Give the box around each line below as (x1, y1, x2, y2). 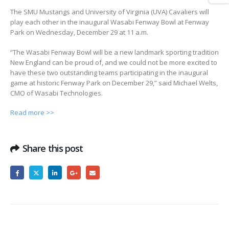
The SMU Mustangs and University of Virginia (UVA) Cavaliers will (10, 7, 209, 16)
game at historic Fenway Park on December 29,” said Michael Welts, (10, 78, 218, 87)
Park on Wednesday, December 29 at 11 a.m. (10, 28, 148, 37)
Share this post (22, 142, 83, 154)
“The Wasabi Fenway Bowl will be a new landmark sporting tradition (10, 47, 219, 57)
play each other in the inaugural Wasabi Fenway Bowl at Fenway (10, 17, 209, 27)
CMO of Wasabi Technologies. (10, 88, 103, 98)
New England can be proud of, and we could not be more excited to (10, 57, 217, 67)
